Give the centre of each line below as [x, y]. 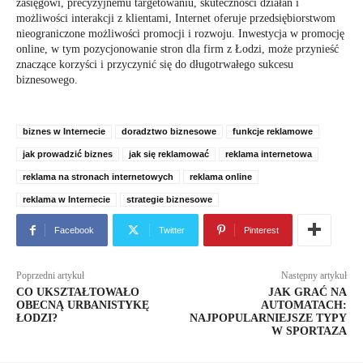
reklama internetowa [269, 154]
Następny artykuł [314, 275]
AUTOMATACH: [303, 305]
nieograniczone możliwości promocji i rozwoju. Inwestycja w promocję [180, 34]
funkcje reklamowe [273, 131]
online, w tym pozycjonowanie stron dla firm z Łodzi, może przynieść [177, 49]
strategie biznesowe [169, 199]
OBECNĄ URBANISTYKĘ [83, 305]
